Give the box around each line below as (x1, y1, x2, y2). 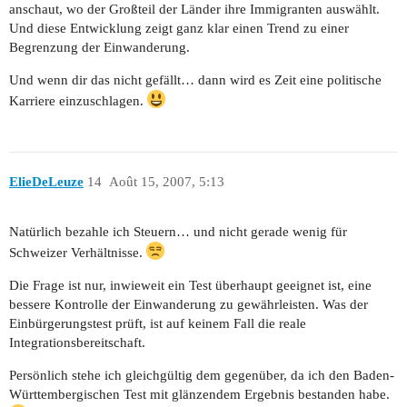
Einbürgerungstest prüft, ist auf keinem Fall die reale (9, 316, 306, 332)
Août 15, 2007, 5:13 (108, 174, 224, 190)
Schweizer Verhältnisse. (9, 245, 146, 261)
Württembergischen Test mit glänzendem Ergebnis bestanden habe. (9, 387, 390, 402)
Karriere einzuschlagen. (9, 93, 147, 108)
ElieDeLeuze (9, 174, 84, 190)
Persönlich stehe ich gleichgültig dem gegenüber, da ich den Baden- (9, 368, 394, 383)
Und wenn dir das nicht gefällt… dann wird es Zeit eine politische (9, 72, 382, 87)
